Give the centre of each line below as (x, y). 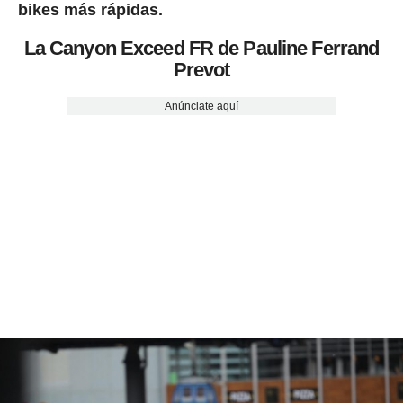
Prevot (201, 70)
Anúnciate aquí (201, 107)
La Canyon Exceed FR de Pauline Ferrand (201, 48)
